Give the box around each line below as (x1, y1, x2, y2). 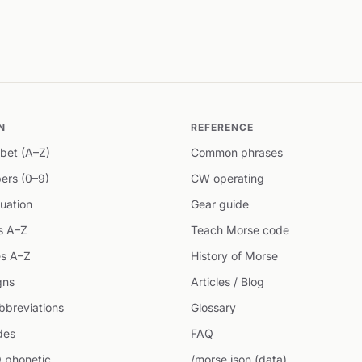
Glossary (191, 301, 236, 314)
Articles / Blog (191, 275, 264, 288)
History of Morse (191, 249, 278, 263)
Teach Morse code (191, 223, 289, 237)
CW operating (191, 171, 264, 185)
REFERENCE (191, 121, 254, 133)
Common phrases (191, 145, 283, 159)
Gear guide (191, 197, 249, 211)
